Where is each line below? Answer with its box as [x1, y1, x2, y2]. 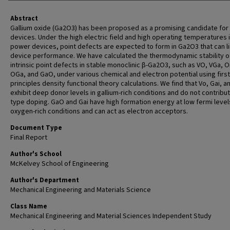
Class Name [10, 202, 47, 211]
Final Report [10, 132, 47, 143]
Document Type [10, 123, 62, 132]
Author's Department [10, 176, 79, 185]
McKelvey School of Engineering [10, 159, 109, 169]
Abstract [10, 14, 38, 23]
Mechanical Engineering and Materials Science [10, 185, 151, 195]
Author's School [10, 149, 62, 159]
